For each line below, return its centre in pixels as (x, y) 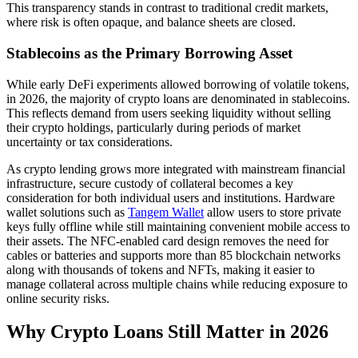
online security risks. (58, 298)
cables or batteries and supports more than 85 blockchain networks (173, 255)
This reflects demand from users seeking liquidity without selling (169, 113)
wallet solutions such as (67, 212)
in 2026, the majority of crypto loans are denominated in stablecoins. (178, 98)
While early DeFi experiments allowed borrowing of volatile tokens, (178, 84)
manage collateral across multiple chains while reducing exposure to (177, 284)
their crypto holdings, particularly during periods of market (153, 127)
